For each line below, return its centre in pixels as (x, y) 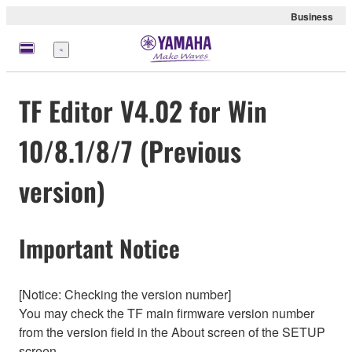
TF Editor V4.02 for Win (143, 111)
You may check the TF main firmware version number (167, 313)
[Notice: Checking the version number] (125, 294)
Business (312, 16)
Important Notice (99, 248)
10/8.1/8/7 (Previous (130, 151)
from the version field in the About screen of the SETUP (172, 332)
